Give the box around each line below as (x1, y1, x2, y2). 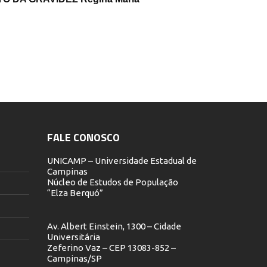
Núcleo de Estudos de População (46, 176, 178, 187)
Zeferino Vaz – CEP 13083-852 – (46, 242, 176, 253)
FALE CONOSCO (46, 129, 120, 145)
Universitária (46, 231, 100, 242)
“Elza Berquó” (46, 187, 103, 198)
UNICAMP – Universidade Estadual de (46, 155, 197, 166)
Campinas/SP (46, 253, 102, 263)
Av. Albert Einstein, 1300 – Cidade (46, 221, 181, 231)
